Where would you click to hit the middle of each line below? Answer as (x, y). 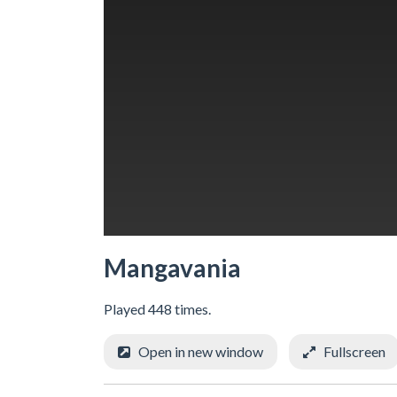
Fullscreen (354, 351)
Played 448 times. (157, 308)
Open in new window (201, 351)
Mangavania (172, 267)
